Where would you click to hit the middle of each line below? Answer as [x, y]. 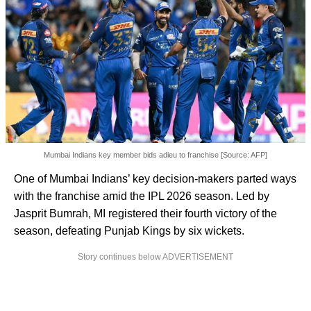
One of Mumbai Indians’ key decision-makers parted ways [155, 178]
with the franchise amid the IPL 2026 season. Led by [142, 196]
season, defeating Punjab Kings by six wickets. [131, 230]
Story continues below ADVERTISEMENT [155, 257]
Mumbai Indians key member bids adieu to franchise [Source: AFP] [155, 154]
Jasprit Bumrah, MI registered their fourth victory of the [145, 213]
